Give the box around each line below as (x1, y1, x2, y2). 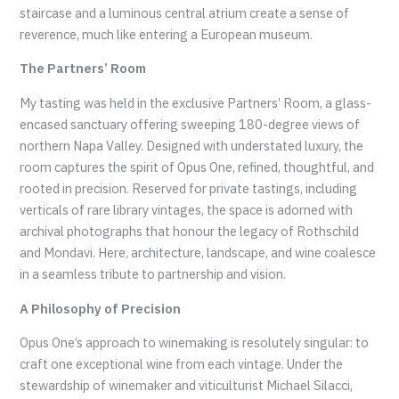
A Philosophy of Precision (20, 299, 182, 317)
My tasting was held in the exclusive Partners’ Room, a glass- (20, 94, 372, 112)
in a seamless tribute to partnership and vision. (20, 265, 287, 283)
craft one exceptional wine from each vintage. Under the (20, 355, 344, 373)
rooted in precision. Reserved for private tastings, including (20, 180, 358, 198)
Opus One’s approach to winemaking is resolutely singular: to (20, 334, 370, 352)
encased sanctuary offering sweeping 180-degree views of (20, 116, 361, 134)
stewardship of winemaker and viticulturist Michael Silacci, (20, 377, 354, 395)
